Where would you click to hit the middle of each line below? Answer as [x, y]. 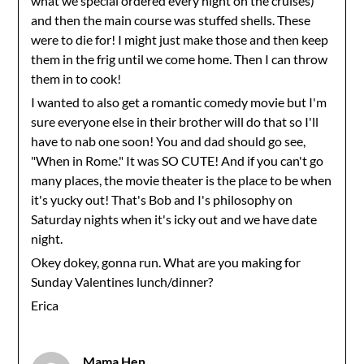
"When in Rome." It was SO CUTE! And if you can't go [178, 160]
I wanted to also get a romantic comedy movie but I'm [179, 102]
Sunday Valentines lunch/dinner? [122, 282]
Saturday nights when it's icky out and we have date [174, 219]
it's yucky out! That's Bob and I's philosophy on [162, 199]
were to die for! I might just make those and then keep [180, 39]
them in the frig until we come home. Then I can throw [180, 59]
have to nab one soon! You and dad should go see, [169, 141]
